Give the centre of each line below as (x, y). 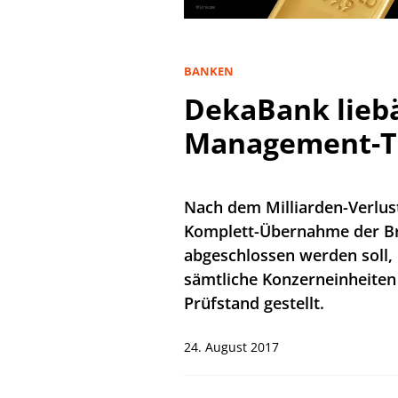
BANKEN (209, 71)
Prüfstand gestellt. (254, 302)
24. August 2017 (231, 346)
